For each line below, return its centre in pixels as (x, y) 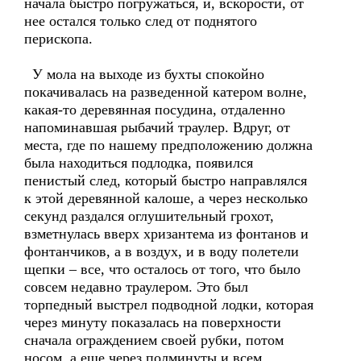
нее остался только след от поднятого (141, 21)
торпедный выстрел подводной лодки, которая (169, 305)
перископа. (58, 39)
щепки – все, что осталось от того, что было (162, 269)
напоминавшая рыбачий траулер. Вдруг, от (157, 127)
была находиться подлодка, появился (139, 163)
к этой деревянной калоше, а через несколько (166, 198)
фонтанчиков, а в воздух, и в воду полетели (162, 251)
